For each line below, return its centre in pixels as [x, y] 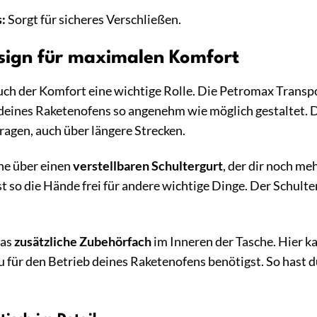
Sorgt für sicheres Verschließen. [93, 19]
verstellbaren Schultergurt [148, 166]
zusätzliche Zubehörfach [83, 242]
